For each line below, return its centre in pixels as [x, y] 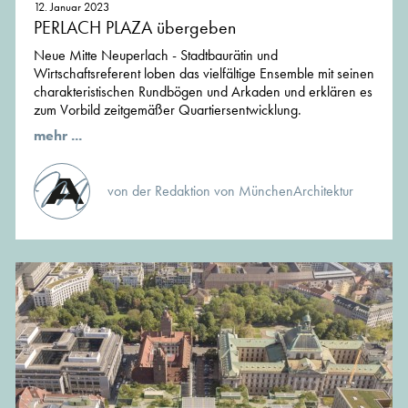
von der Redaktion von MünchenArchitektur [230, 191]
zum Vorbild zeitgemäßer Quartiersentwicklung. [168, 110]
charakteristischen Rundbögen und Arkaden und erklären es [203, 92]
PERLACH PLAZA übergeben [135, 28]
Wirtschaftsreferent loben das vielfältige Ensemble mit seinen [204, 74]
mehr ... [58, 136]
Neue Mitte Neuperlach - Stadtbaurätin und [156, 56]
